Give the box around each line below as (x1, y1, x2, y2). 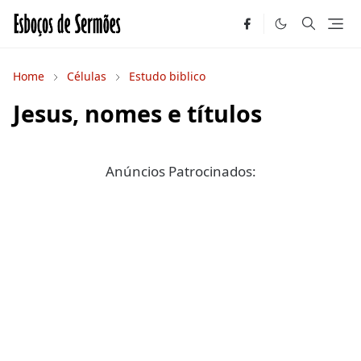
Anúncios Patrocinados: (105, 162, 256, 180)
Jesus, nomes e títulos (13, 98, 262, 129)
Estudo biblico (129, 68, 205, 84)
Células (67, 68, 106, 84)
